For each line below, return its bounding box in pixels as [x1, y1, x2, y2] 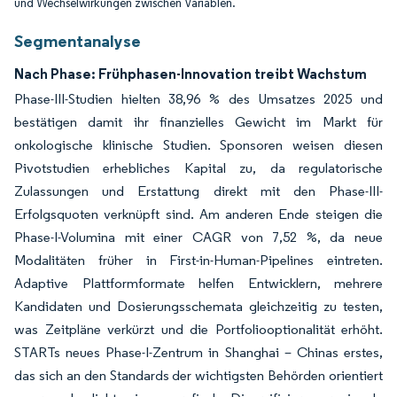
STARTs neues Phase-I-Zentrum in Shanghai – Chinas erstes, [14, 344, 383, 361]
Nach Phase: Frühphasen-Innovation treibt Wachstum [14, 65, 367, 82]
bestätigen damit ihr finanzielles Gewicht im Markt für [14, 113, 383, 130]
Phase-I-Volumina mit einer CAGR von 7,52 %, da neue [14, 229, 383, 245]
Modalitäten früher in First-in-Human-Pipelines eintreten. [14, 252, 383, 269]
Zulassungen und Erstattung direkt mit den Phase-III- [14, 183, 383, 199]
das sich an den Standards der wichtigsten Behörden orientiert [14, 367, 383, 384]
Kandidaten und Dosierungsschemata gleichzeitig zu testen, [14, 298, 383, 315]
